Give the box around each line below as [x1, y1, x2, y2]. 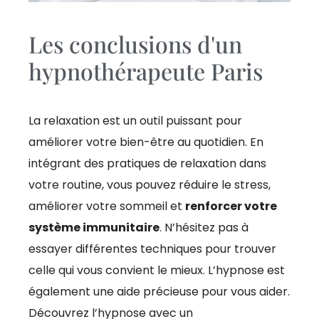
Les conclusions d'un [28, 28, 242, 59]
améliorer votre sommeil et [28, 197, 185, 214]
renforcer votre [185, 197, 277, 214]
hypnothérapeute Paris [28, 55, 263, 86]
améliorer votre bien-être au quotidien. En [28, 133, 263, 150]
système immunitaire [28, 219, 159, 236]
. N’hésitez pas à [159, 219, 249, 236]
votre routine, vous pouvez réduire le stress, [28, 176, 271, 193]
